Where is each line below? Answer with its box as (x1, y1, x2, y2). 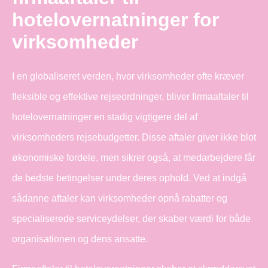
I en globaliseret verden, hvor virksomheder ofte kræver (12, 71, 244, 81)
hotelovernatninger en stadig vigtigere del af (12, 111, 197, 122)
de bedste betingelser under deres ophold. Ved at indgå (12, 172, 246, 183)
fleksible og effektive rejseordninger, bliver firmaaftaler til (12, 91, 249, 102)
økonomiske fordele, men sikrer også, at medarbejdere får (12, 152, 255, 163)
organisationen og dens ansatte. (12, 233, 148, 244)
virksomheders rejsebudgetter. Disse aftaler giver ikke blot (12, 132, 256, 142)
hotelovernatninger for (12, 9, 219, 31)
